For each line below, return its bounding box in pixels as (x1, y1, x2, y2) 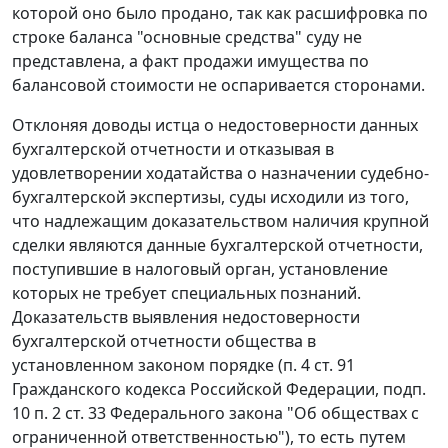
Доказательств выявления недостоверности (12, 306, 360, 329)
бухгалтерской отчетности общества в (12, 330, 316, 353)
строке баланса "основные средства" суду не (12, 26, 362, 49)
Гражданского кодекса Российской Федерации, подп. (12, 378, 426, 401)
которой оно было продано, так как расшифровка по (12, 2, 428, 25)
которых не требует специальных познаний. (12, 282, 361, 305)
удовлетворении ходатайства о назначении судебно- (12, 162, 429, 185)
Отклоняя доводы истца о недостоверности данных (12, 114, 418, 137)
